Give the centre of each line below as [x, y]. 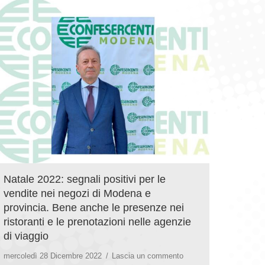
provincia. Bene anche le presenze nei [94, 207]
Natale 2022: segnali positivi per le [85, 179]
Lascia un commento [148, 256]
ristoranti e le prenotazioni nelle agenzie [97, 222]
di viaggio [26, 236]
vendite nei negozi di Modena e [77, 193]
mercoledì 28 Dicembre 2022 [53, 256]
